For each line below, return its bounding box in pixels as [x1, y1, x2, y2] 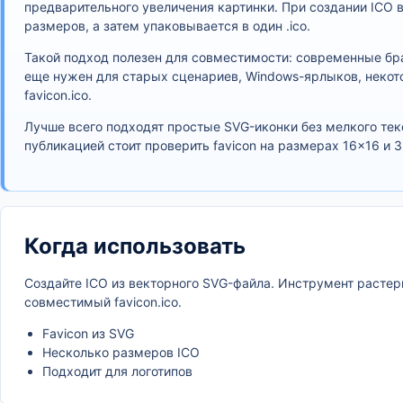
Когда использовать [24, 233, 246, 259]
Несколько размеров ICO [42, 345, 200, 360]
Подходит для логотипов [42, 363, 193, 379]
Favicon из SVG [42, 326, 134, 341]
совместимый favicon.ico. [24, 294, 182, 309]
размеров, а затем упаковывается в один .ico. [24, 18, 310, 33]
